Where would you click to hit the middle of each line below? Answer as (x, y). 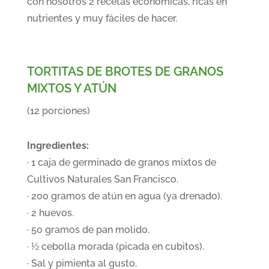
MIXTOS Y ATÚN (71, 88)
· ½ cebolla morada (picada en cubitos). (115, 246)
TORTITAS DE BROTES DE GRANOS (125, 71)
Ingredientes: (58, 146)
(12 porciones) (58, 111)
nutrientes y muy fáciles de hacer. (102, 18)
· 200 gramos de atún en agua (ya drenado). (124, 196)
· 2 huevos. (50, 213)
